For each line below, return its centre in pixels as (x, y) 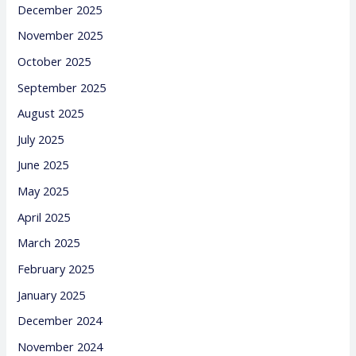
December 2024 (60, 321)
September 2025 (62, 87)
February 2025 (56, 269)
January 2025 (52, 294)
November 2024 (60, 346)
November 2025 (60, 35)
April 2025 (44, 217)
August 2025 (51, 113)
